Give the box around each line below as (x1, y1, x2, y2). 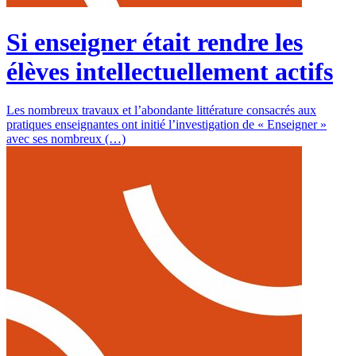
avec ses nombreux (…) (6, 132, 126, 146)
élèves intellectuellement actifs (6, 56, 333, 86)
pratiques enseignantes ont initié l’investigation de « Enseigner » (6, 118, 327, 132)
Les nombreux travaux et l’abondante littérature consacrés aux (6, 103, 316, 118)
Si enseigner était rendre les (6, 27, 303, 56)
